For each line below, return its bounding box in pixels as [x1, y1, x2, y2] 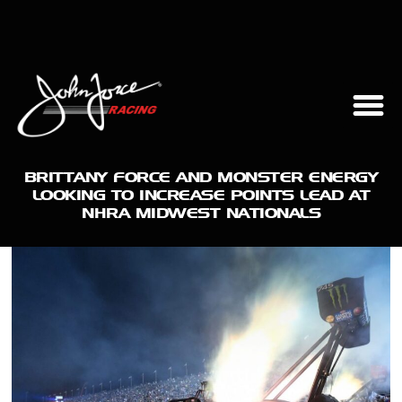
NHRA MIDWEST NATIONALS [82, 204, 320, 222]
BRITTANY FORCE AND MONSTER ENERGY [23, 168, 379, 186]
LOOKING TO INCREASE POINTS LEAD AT [31, 186, 371, 204]
